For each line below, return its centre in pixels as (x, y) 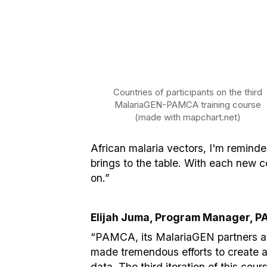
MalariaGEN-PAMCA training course (188, 105)
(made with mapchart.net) (188, 117)
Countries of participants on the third (188, 92)
